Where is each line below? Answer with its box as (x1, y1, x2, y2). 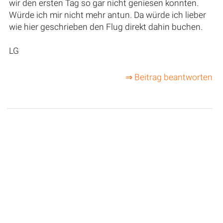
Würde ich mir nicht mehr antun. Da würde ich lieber (8, 9, 206, 20)
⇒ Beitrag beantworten (125, 72, 213, 83)
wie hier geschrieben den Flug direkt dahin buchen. (8, 21, 203, 32)
